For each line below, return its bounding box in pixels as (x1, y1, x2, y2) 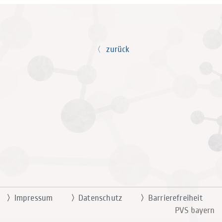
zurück (106, 45, 129, 55)
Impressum (6, 193, 53, 203)
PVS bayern (175, 206, 215, 216)
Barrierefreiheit (140, 193, 203, 203)
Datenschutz (70, 193, 123, 203)
